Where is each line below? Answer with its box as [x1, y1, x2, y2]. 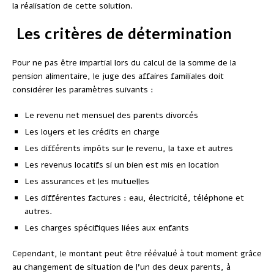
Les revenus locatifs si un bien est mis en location [24, 159, 219, 171]
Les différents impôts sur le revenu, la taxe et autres [24, 143, 233, 155]
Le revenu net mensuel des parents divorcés [24, 109, 198, 122]
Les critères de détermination [12, 24, 232, 45]
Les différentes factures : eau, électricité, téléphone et [24, 192, 244, 204]
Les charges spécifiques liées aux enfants [24, 222, 189, 234]
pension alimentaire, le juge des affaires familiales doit [12, 70, 224, 83]
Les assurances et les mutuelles [24, 176, 149, 188]
